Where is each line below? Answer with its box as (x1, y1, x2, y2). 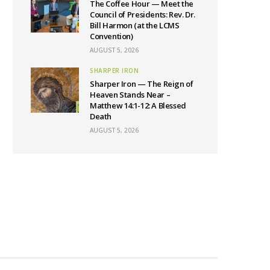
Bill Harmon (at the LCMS (90, 20, 180, 31)
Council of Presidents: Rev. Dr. (90, 9, 195, 20)
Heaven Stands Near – (90, 89, 171, 100)
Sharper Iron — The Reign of (90, 78, 193, 89)
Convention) (90, 31, 133, 42)
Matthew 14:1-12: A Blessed (90, 100, 186, 111)
